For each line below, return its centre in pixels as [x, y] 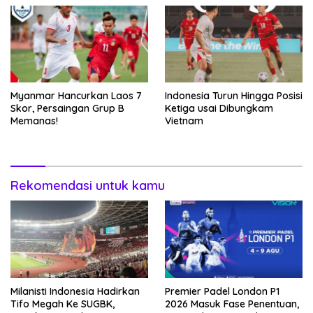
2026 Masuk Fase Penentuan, [232, 304]
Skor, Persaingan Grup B [67, 109]
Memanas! [34, 121]
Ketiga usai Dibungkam [219, 109]
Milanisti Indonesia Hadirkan [75, 292]
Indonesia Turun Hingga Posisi [234, 96]
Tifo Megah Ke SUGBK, [63, 304]
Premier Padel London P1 [222, 292]
